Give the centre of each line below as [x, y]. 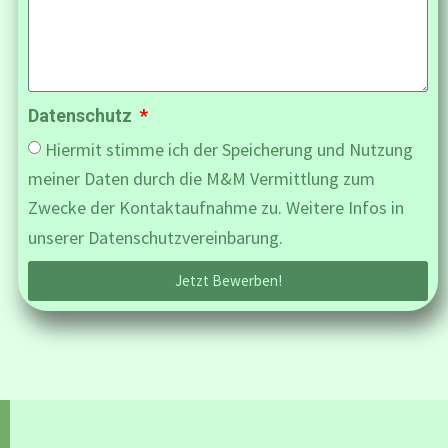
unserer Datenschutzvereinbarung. [155, 237]
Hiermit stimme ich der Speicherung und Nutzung [229, 150]
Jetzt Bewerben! [228, 281]
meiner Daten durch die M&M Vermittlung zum [201, 179]
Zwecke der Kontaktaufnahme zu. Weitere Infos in [216, 208]
